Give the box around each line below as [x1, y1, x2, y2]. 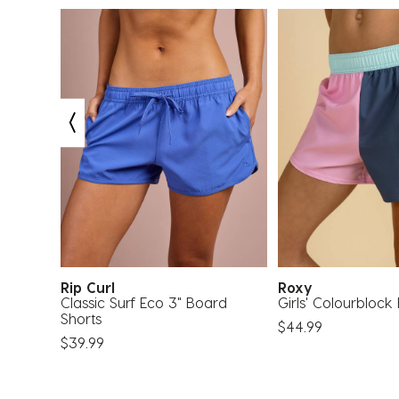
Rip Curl [61, 278, 124, 296]
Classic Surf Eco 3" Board [61, 293, 227, 311]
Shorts [61, 309, 102, 327]
